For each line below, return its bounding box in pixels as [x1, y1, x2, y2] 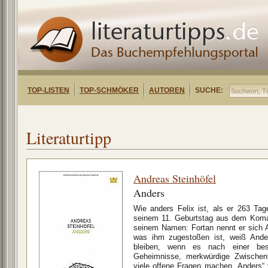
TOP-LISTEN [28, 86, 69, 95]
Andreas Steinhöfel [133, 171, 216, 185]
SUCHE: [195, 86, 223, 95]
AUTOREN [149, 86, 185, 95]
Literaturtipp [26, 126, 111, 149]
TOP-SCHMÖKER [80, 86, 139, 95]
